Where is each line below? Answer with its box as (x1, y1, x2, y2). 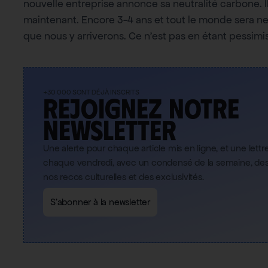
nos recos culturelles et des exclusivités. (43, 171, 204, 183)
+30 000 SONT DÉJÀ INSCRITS (43, 88, 139, 97)
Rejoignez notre (43, 94, 239, 124)
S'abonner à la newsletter (50, 196, 150, 208)
